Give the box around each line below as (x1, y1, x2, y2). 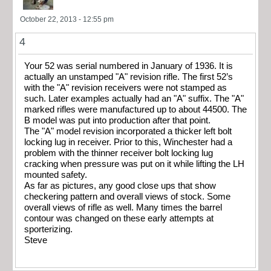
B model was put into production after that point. (24, 116, 211, 126)
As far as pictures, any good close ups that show (24, 181, 216, 191)
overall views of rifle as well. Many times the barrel (24, 203, 222, 213)
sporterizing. (24, 224, 73, 235)
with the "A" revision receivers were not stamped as (24, 83, 227, 93)
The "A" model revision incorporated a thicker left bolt (24, 126, 232, 137)
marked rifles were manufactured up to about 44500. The (24, 105, 247, 115)
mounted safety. (24, 170, 87, 180)
